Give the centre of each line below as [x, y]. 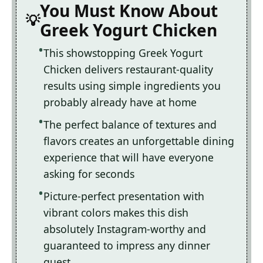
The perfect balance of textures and [130, 125]
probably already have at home [120, 102]
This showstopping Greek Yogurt [123, 53]
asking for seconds [89, 174]
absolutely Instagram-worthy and [125, 229]
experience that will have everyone [129, 158]
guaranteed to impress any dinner [127, 246]
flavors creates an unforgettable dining [139, 141]
